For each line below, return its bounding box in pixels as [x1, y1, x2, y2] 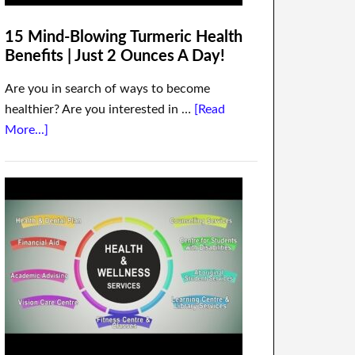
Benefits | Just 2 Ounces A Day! [5, 48, 225, 64]
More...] [5, 124, 48, 136]
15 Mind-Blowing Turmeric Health [5, 29, 242, 45]
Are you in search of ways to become [5, 82, 210, 95]
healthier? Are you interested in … [5, 103, 194, 116]
